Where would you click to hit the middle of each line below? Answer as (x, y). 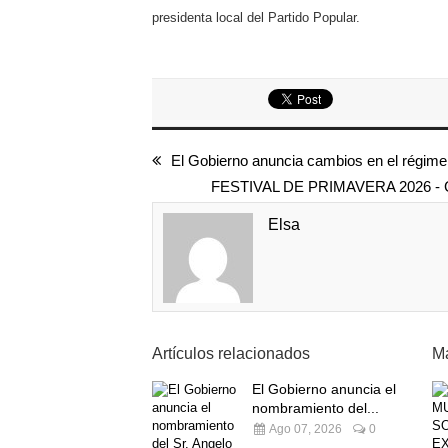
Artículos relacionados (231, 353)
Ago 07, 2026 (304, 429)
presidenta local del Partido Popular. (256, 17)
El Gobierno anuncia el (324, 389)
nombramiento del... (315, 408)
